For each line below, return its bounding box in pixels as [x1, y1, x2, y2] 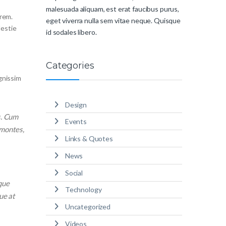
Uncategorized [65, 202, 110, 211]
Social [65, 168, 83, 177]
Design [65, 100, 87, 109]
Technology [65, 185, 102, 194]
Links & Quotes [65, 134, 113, 143]
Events [65, 117, 87, 126]
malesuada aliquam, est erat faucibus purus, [46, 5, 179, 14]
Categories [46, 60, 94, 72]
